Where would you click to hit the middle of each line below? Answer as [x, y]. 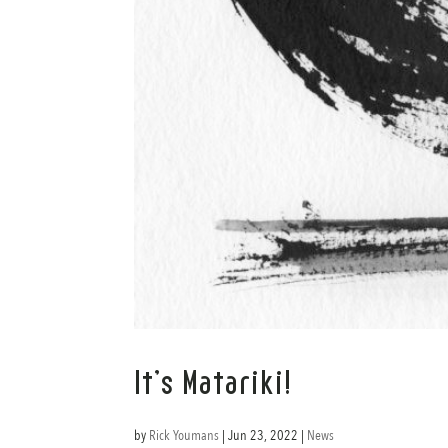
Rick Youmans [184, 435]
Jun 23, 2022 [263, 435]
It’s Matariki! [220, 382]
